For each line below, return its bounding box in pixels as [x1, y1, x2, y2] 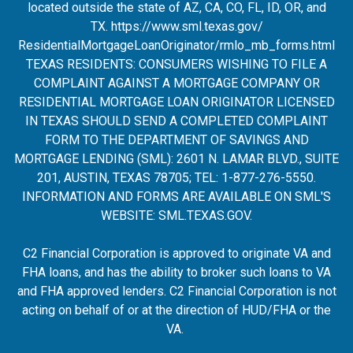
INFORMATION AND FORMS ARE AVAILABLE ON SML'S [22, 189, 331, 204]
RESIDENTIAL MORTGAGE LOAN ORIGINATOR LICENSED [18, 95, 335, 110]
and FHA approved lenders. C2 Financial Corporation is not [17, 284, 336, 299]
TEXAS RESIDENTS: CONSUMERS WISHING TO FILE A [26, 57, 327, 72]
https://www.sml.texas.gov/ [110, 19, 263, 34]
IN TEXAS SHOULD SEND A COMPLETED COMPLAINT [25, 113, 328, 128]
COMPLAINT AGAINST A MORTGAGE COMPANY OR [33, 76, 320, 91]
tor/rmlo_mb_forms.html [199, 38, 335, 53]
